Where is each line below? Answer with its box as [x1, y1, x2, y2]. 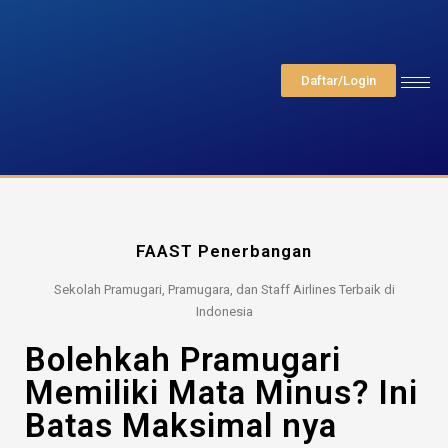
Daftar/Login [301, 72, 376, 88]
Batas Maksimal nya [25, 406, 337, 445]
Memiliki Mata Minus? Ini [25, 373, 418, 412]
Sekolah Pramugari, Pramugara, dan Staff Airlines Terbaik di [53, 282, 395, 297]
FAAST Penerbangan [136, 241, 312, 261]
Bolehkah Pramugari [25, 340, 341, 379]
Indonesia [195, 304, 253, 319]
